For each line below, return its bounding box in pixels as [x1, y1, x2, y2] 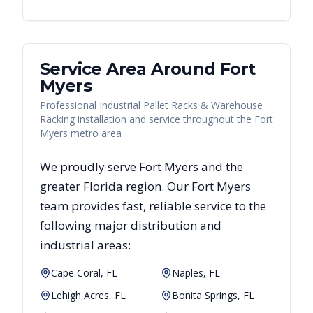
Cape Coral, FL [51, 266, 117, 280]
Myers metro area [40, 126, 122, 140]
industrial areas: [40, 237, 131, 254]
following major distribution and [40, 217, 221, 234]
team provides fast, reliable [40, 198, 191, 214]
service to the [191, 198, 266, 214]
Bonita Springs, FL [172, 289, 254, 303]
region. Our [123, 178, 191, 195]
